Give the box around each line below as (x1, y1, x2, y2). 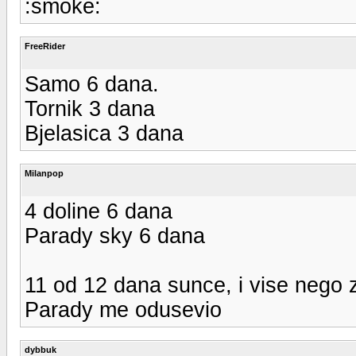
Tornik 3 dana (25, 96, 155, 121)
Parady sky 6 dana (25, 223, 205, 248)
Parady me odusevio (25, 297, 222, 322)
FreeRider (25, 41, 65, 51)
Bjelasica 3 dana (25, 121, 184, 145)
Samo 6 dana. (25, 72, 159, 96)
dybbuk (25, 344, 56, 354)
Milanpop (25, 168, 64, 178)
